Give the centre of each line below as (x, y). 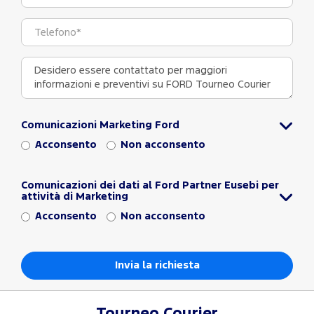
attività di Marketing (75, 197)
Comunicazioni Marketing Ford (100, 125)
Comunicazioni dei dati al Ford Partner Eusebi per (150, 186)
